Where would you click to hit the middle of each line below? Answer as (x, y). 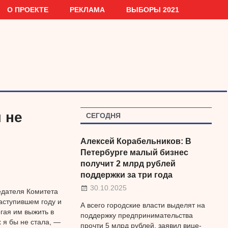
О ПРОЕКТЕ (28, 9)
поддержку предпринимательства (136, 216)
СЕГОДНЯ (103, 115)
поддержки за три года (126, 175)
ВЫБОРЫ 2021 (153, 9)
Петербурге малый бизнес (134, 152)
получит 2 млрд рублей (128, 163)
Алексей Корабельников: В (136, 141)
